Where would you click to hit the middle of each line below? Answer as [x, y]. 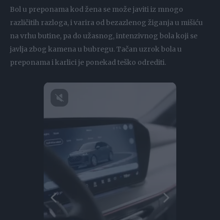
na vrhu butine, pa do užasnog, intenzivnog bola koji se [104, 36]
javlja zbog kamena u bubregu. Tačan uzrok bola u [96, 49]
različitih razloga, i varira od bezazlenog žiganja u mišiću [106, 23]
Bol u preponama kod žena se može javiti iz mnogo [96, 10]
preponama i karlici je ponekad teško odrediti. [88, 63]
